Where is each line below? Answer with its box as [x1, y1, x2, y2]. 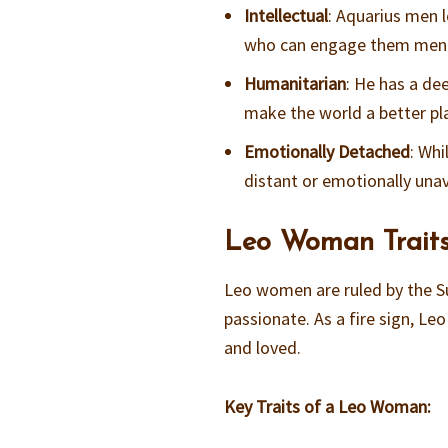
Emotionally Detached [244, 140, 411, 164]
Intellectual [244, 4, 329, 28]
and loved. [224, 336, 302, 360]
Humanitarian [244, 72, 347, 96]
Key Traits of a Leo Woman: [224, 395, 432, 419]
